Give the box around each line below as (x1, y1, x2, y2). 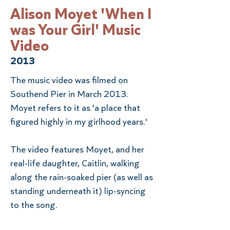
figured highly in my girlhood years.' (10, 116, 147, 127)
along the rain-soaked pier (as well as (10, 171, 153, 182)
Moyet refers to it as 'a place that (10, 102, 140, 113)
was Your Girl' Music (10, 20, 141, 39)
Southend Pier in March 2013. (10, 88, 128, 99)
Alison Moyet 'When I (10, 4, 152, 23)
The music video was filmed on (10, 74, 128, 85)
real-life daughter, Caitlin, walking (10, 158, 140, 168)
